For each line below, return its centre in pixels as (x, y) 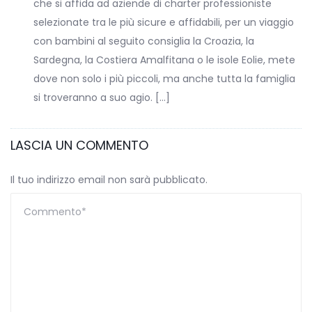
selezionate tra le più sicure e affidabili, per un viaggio (164, 23)
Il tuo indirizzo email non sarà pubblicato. (109, 180)
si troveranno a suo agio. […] (102, 98)
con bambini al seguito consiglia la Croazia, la (144, 41)
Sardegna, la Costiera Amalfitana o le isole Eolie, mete (164, 60)
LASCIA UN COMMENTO (79, 146)
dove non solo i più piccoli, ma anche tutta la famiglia (164, 79)
